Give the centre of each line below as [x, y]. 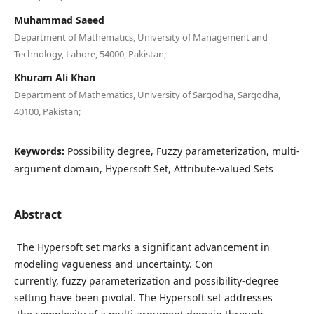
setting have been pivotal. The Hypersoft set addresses [143, 297]
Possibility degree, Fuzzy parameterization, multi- [183, 151]
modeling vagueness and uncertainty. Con [113, 264]
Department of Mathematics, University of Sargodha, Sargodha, [147, 94]
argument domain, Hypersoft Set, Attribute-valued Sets [143, 168]
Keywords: [40, 151]
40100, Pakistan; [47, 111]
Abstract [37, 214]
